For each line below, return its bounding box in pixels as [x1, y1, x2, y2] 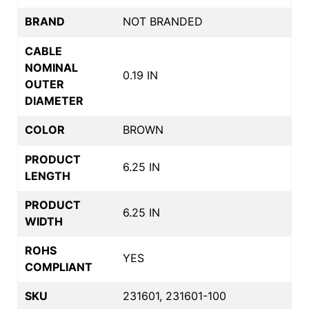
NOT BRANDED [123, 14, 203, 28]
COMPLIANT [25, 259, 92, 274]
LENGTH [25, 168, 70, 183]
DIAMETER [25, 93, 83, 108]
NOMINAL [25, 60, 78, 74]
